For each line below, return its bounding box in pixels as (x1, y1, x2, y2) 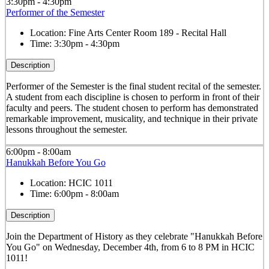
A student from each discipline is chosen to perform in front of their (5, 91, 259, 102)
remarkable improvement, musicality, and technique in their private (5, 113, 258, 124)
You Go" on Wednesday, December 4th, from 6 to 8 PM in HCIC (5, 241, 255, 252)
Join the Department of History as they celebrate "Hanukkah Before (5, 231, 262, 241)
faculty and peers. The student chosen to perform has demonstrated (5, 102, 258, 113)
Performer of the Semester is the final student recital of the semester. (5, 80, 261, 91)
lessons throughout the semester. (5, 124, 130, 134)
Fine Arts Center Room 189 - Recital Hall (68, 27, 226, 38)
